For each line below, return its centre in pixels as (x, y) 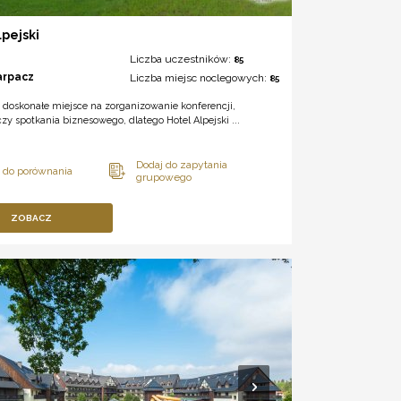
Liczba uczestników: (181, 59)
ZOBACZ (32, 218)
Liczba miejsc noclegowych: (199, 77)
